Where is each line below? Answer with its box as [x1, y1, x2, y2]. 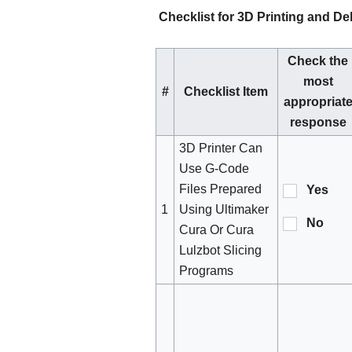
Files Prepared [179, 182, 262, 196]
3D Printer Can [179, 141, 263, 156]
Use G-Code [179, 162, 250, 176]
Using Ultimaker [179, 203, 269, 217]
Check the [288, 54, 348, 68]
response [289, 115, 346, 130]
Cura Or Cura [179, 223, 255, 237]
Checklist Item [184, 85, 268, 99]
